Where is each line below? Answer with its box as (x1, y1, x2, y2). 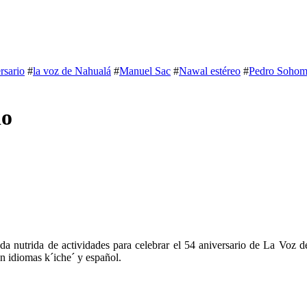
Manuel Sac (119, 65, 171, 77)
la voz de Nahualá (33, 65, 111, 77)
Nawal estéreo (179, 65, 241, 77)
